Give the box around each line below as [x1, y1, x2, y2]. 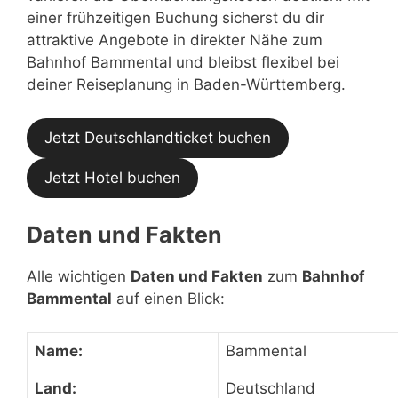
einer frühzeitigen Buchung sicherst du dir [27, 8, 324, 27]
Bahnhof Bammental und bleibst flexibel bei [27, 52, 339, 71]
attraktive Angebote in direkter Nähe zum [27, 30, 322, 49]
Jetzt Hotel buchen [44, 169, 180, 187]
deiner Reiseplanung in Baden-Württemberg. [27, 75, 346, 93]
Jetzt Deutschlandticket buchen [44, 129, 271, 147]
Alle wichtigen [27, 267, 131, 285]
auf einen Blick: [112, 289, 225, 307]
